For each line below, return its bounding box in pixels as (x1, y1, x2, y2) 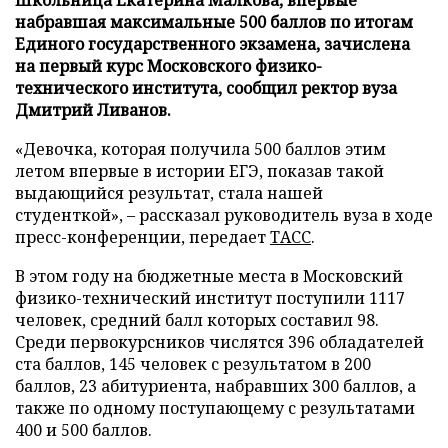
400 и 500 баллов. (15, 418, 152, 441)
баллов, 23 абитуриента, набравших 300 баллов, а (15, 374, 416, 397)
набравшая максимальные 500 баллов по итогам (15, 10, 413, 33)
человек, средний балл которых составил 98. (15, 308, 379, 331)
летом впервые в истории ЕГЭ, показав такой (15, 159, 384, 182)
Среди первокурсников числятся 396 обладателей (15, 330, 424, 353)
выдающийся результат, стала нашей (15, 181, 323, 204)
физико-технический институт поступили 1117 (15, 286, 405, 309)
